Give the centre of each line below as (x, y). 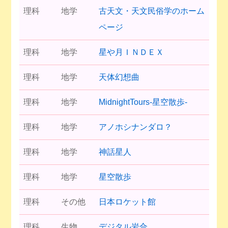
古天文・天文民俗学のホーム (151, 11)
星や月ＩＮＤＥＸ (131, 52)
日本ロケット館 (127, 202)
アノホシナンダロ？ (135, 127)
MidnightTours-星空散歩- (143, 102)
